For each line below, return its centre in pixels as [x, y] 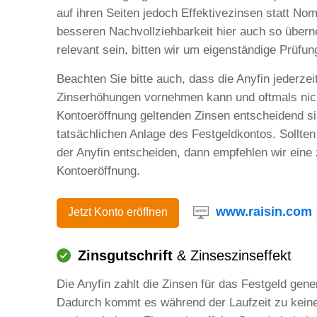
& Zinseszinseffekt [232, 255]
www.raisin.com [264, 212]
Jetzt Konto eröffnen [118, 212]
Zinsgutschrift [125, 255]
